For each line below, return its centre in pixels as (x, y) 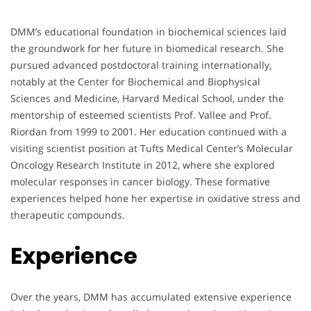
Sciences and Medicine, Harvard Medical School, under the (147, 98)
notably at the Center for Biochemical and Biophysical (135, 81)
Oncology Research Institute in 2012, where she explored (143, 165)
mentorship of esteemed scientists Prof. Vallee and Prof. (141, 115)
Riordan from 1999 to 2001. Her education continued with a (149, 131)
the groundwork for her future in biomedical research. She (147, 48)
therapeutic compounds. (68, 215)
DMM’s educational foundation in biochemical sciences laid (149, 31)
